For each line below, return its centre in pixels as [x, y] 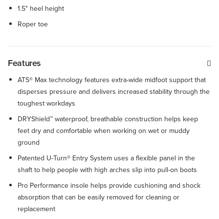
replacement [36, 209]
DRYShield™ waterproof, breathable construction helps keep [108, 119]
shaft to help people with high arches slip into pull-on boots [107, 170]
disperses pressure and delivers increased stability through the [114, 92]
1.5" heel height [41, 9]
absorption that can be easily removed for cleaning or [99, 197]
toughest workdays [46, 103]
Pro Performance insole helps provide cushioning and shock [109, 186]
